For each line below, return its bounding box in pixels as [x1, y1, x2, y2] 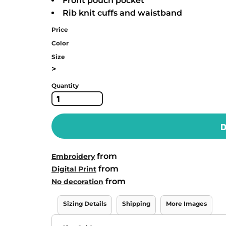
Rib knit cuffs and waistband [63, 8, 182, 18]
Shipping [122, 200, 150, 207]
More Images [166, 200, 207, 207]
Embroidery [51, 152, 95, 161]
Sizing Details [63, 200, 106, 207]
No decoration [51, 177, 103, 186]
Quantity [51, 82, 79, 89]
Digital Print [51, 164, 96, 174]
